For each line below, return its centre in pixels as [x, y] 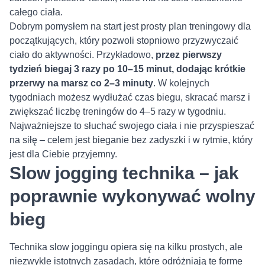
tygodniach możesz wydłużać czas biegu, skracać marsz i [130, 98]
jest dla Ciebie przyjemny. [64, 154]
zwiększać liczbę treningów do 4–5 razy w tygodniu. [118, 112]
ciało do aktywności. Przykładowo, [83, 55]
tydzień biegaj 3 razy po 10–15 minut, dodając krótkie [127, 69]
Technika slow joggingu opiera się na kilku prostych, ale [126, 247]
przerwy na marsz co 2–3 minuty [81, 83]
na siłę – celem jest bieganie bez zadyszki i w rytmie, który [131, 140]
